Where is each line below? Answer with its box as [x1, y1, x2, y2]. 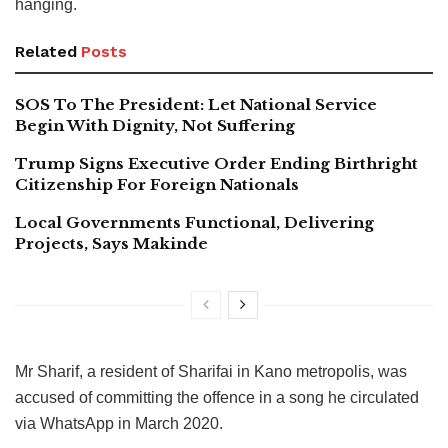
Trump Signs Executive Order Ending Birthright [15, 153, 418, 173]
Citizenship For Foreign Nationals [15, 174, 299, 194]
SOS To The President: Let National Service [15, 94, 377, 114]
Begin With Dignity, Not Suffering [15, 115, 295, 135]
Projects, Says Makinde [15, 233, 208, 253]
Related [15, 41, 77, 61]
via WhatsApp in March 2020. [15, 414, 223, 432]
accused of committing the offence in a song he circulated [15, 388, 419, 406]
